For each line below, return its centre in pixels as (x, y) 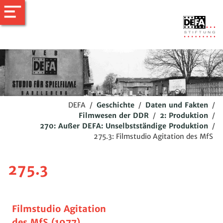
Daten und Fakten (177, 105)
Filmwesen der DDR (114, 115)
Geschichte (115, 105)
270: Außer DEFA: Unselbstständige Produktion (124, 126)
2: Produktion (184, 115)
